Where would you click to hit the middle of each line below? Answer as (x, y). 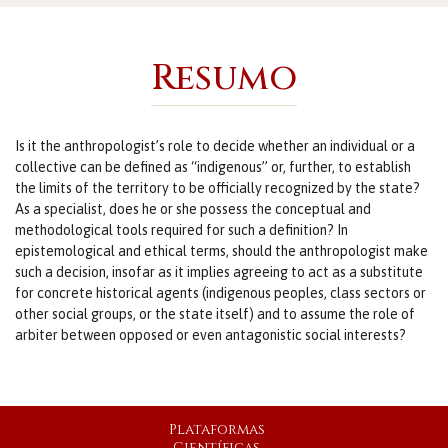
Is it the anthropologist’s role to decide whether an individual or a (215, 146)
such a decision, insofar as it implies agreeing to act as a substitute (219, 272)
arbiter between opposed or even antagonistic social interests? (210, 335)
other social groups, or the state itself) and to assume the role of (215, 314)
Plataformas (216, 429)
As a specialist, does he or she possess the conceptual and (193, 209)
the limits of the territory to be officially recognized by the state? (217, 188)
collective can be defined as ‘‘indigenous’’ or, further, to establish (213, 167)
